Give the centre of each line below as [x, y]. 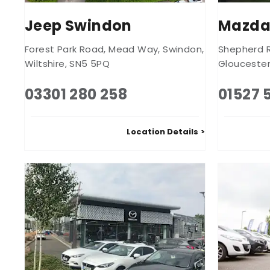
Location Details [162, 131]
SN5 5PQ [90, 63]
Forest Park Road [64, 49]
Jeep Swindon [78, 25]
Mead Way [133, 49]
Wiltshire [45, 63]
